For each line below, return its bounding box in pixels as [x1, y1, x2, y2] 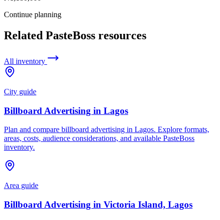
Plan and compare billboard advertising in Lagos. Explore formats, [4, 125, 209, 134]
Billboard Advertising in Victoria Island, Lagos [4, 199, 192, 210]
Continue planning [4, 10, 61, 19]
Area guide [4, 181, 38, 190]
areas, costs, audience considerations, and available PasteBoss [4, 134, 194, 143]
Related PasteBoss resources [4, 29, 146, 42]
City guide [4, 87, 36, 96]
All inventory [4, 57, 47, 65]
